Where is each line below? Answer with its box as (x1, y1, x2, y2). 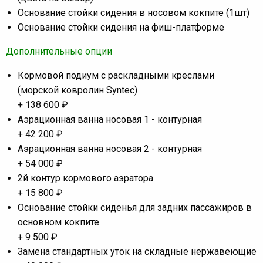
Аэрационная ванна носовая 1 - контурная (18, 113, 202, 125)
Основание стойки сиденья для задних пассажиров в (18, 201, 252, 213)
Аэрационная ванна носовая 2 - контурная (18, 143, 202, 154)
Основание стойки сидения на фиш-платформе (18, 21, 224, 33)
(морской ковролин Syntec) (18, 84, 137, 96)
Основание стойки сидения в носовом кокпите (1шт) (18, 6, 249, 18)
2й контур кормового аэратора (18, 172, 153, 184)
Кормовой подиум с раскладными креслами (18, 69, 214, 81)
